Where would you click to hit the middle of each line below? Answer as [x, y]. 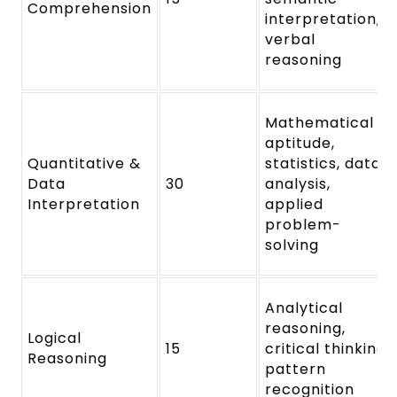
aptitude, [300, 143]
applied [295, 204]
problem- [304, 224]
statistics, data [323, 163]
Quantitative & [84, 163]
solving [292, 245]
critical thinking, [327, 348]
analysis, [298, 183]
